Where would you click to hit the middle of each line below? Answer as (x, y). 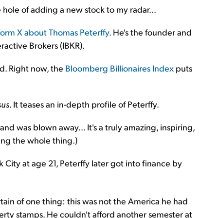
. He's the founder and (150, 32)
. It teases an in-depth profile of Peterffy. (84, 104)
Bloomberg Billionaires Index (119, 68)
